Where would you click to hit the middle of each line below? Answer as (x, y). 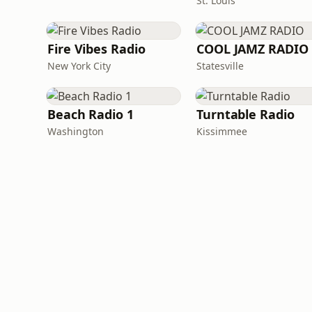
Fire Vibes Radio (96, 49)
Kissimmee (222, 131)
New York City (79, 66)
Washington (76, 131)
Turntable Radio (245, 114)
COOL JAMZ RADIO (252, 49)
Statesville (220, 66)
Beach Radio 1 (91, 114)
